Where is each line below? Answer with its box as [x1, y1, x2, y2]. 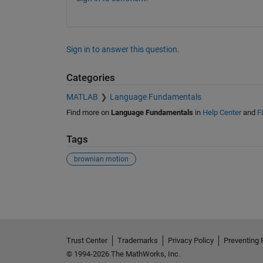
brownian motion [73, 155, 129, 164]
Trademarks [117, 236, 158, 245]
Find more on [66, 107, 111, 117]
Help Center [202, 107, 241, 117]
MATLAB [66, 92, 98, 102]
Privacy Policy [167, 236, 214, 245]
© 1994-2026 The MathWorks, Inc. [66, 249, 180, 259]
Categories [66, 72, 115, 84]
